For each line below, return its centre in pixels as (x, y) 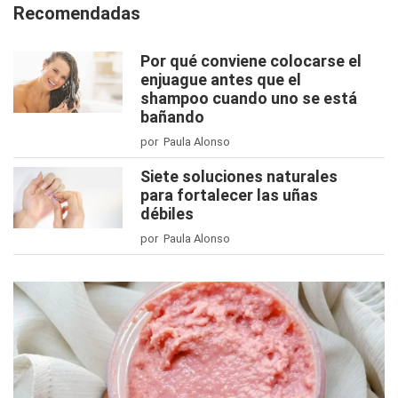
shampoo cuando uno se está (249, 98)
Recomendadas (77, 13)
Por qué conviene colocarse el (251, 60)
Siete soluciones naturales (239, 176)
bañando (172, 116)
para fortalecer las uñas (229, 195)
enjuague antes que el (221, 79)
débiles (167, 213)
